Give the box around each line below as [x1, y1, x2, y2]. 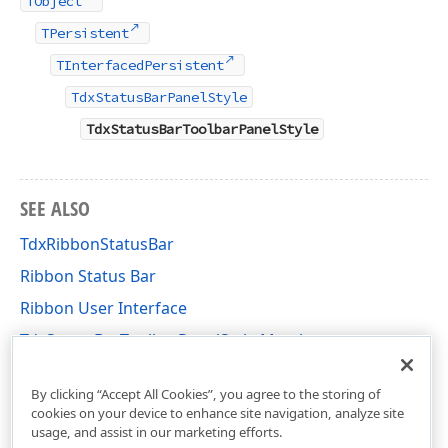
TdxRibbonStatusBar [20, 232, 174, 255]
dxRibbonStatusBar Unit [20, 360, 202, 383]
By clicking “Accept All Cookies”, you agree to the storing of [30, 384, 381, 403]
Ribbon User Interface [20, 296, 187, 319]
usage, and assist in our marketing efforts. [30, 422, 283, 441]
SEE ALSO [20, 194, 90, 222]
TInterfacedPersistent [56, 55, 224, 74]
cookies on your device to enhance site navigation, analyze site [30, 403, 404, 422]
